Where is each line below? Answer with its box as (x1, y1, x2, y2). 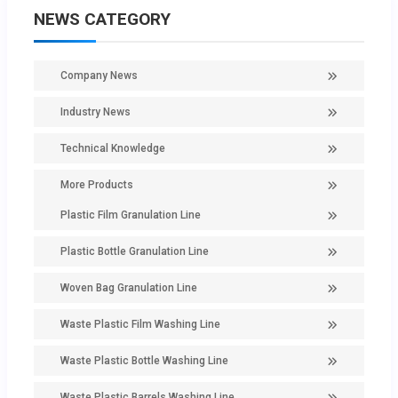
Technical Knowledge (60, 142, 165, 155)
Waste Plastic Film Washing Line (60, 318, 220, 331)
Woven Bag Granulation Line (60, 282, 197, 295)
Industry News (60, 106, 131, 119)
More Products (60, 179, 133, 192)
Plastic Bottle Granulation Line (60, 245, 209, 259)
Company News (60, 69, 138, 83)
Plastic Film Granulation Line (60, 209, 201, 222)
